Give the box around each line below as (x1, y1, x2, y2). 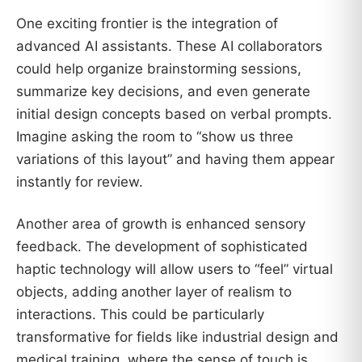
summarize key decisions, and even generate (16, 82, 310, 99)
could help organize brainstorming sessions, (16, 60, 301, 77)
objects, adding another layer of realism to (16, 283, 292, 300)
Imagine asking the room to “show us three (16, 128, 293, 145)
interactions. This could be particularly (16, 305, 264, 322)
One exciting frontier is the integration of (16, 15, 278, 32)
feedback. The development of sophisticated (16, 238, 308, 255)
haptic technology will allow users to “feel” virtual (16, 260, 333, 277)
